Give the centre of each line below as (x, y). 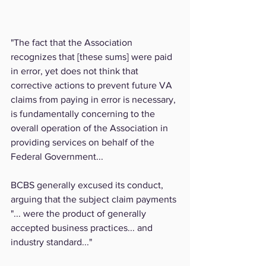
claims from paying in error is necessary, (94, 100)
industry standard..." (51, 242)
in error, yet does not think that (76, 71)
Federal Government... (57, 157)
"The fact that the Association (73, 43)
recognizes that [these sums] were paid (93, 57)
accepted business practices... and (83, 228)
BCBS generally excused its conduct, (88, 185)
